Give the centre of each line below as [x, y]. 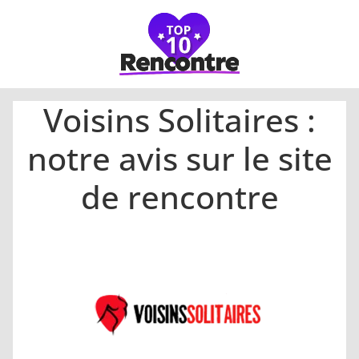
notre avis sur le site [179, 158]
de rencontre [179, 197]
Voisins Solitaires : [179, 120]
